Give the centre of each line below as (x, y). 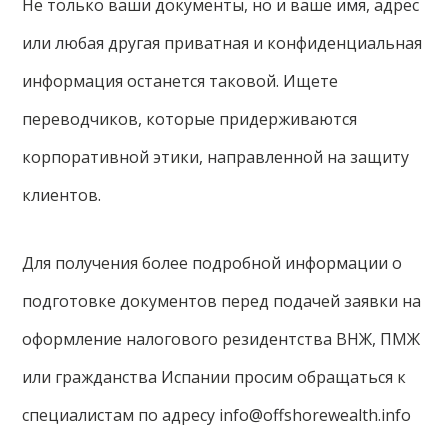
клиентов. (62, 195)
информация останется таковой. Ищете (180, 81)
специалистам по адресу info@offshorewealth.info (217, 415)
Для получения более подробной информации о (212, 263)
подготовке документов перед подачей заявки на (222, 301)
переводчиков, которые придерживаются (190, 119)
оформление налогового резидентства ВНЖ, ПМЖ (221, 339)
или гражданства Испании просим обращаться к (214, 377)
